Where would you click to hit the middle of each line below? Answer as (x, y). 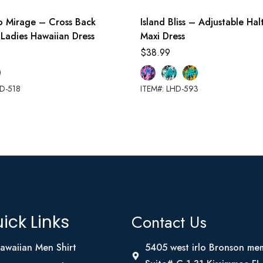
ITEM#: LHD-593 (169, 89)
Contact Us (169, 222)
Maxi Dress (163, 36)
